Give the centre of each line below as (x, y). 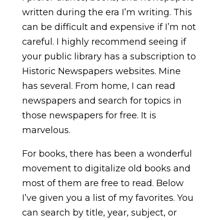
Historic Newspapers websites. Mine (101, 71)
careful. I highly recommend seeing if (104, 41)
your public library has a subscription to (109, 56)
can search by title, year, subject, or (99, 212)
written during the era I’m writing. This (107, 12)
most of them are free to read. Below (103, 183)
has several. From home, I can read (98, 86)
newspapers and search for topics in (102, 100)
